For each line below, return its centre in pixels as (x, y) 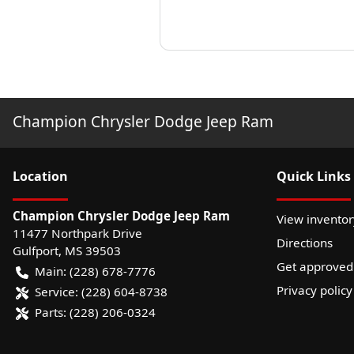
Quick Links (314, 176)
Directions (305, 242)
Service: (56, 291)
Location (40, 176)
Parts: (51, 312)
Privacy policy (314, 290)
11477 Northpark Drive (77, 233)
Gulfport (36, 250)
